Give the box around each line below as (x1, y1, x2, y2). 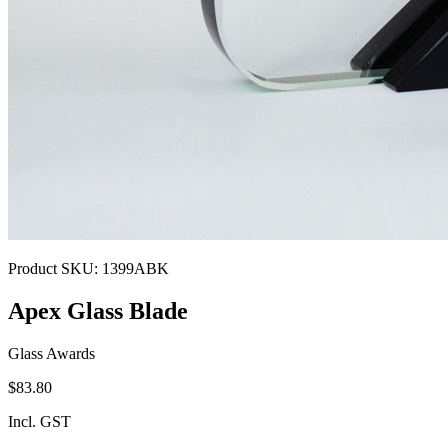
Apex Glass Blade (8, 297, 188, 324)
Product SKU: (8, 260, 102, 277)
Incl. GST (8, 412, 71, 430)
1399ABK (102, 260, 169, 277)
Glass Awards (8, 344, 95, 362)
